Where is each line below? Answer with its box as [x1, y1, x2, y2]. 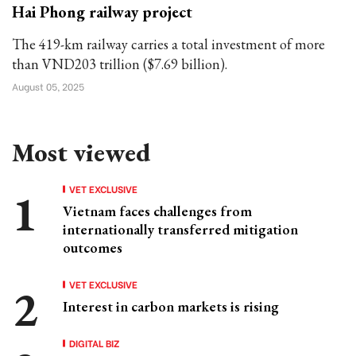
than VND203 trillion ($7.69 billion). [12, 55, 227, 73]
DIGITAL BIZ [69, 336, 120, 350]
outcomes [63, 238, 122, 257]
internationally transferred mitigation [63, 220, 298, 238]
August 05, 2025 [12, 79, 84, 93]
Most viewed [12, 136, 150, 169]
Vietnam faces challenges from [63, 202, 252, 220]
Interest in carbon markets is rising [63, 297, 279, 315]
